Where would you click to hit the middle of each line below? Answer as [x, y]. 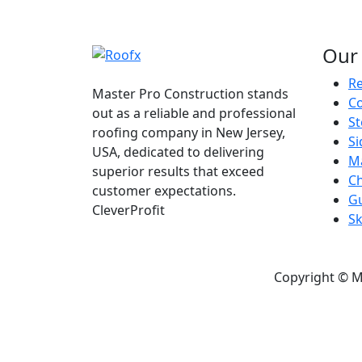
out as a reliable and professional [194, 114]
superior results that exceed [178, 172]
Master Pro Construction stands [190, 94]
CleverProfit [128, 210]
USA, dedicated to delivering [178, 152]
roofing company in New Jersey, [189, 133]
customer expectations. [164, 191]
